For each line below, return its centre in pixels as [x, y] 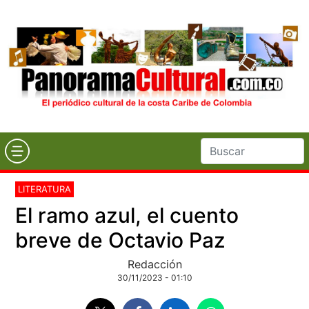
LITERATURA [45, 189]
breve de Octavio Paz [121, 240]
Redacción [154, 264]
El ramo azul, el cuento [127, 215]
